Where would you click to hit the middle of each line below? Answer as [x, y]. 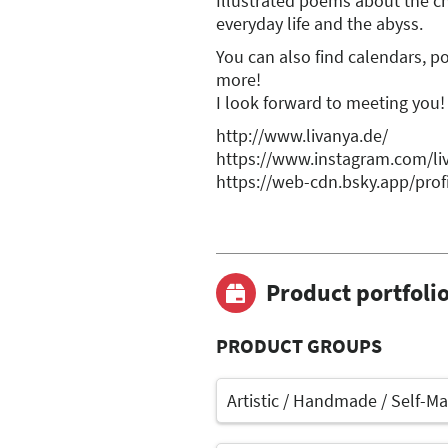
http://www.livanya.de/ [302, 135]
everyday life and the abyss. [319, 23]
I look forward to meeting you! [330, 102]
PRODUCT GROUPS [299, 345]
